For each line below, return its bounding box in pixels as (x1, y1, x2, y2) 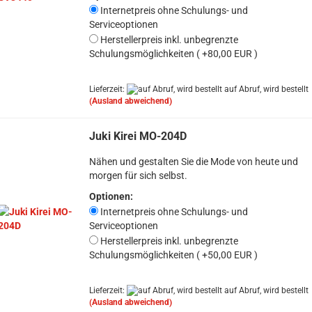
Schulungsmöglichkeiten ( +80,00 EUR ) (88, 48, 258, 59)
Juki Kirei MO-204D (88, 130, 187, 143)
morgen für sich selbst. (88, 170, 187, 181)
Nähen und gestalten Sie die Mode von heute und (88, 156, 298, 167)
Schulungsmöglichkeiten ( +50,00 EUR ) (88, 249, 258, 260)
